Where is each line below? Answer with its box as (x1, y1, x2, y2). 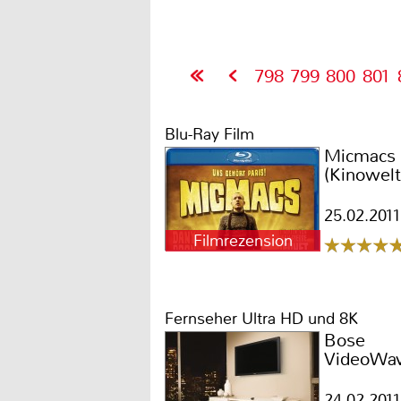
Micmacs (324, 145, 396, 167)
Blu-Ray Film (165, 124, 254, 145)
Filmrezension (193, 230, 293, 252)
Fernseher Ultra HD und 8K (165, 308, 358, 329)
